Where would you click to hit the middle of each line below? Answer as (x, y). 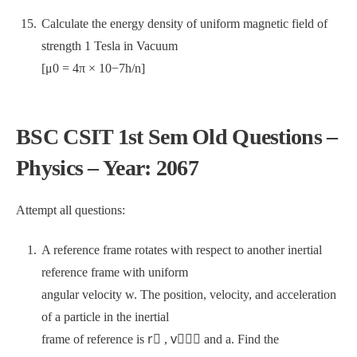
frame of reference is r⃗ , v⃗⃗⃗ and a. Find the (160, 339)
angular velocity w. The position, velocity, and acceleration (189, 294)
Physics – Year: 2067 (108, 168)
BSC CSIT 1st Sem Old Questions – (177, 137)
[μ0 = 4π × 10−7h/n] (93, 68)
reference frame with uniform (115, 272)
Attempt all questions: (71, 210)
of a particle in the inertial (105, 317)
